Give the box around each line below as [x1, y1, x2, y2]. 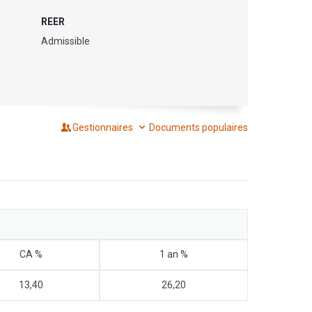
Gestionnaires [72, 122, 136, 133]
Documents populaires [149, 122, 248, 133]
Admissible [40, 36, 90, 47]
